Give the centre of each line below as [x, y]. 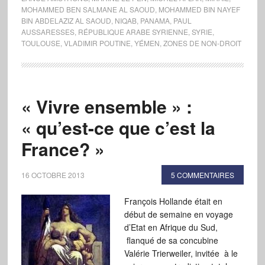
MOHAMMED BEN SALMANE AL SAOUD [88, 9]
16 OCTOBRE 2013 [53, 175]
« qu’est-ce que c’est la [118, 127]
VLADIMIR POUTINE [97, 43]
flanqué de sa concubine [171, 240]
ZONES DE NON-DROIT [202, 43]
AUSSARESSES [48, 32]
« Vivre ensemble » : [106, 106]
